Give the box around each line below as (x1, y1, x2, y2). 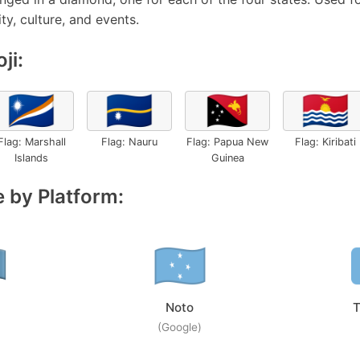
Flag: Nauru (101, 136, 157, 148)
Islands (14, 152, 48, 164)
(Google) (157, 321, 202, 333)
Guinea (211, 152, 244, 164)
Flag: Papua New (186, 136, 268, 148)
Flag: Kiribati (295, 136, 356, 148)
